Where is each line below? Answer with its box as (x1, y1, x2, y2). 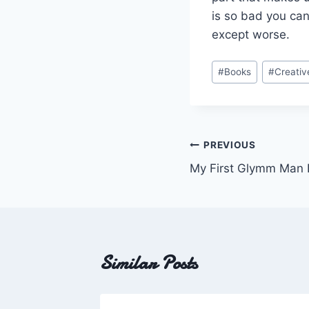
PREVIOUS (203, 139, 256, 150)
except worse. (212, 27, 290, 41)
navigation (189, 164, 268, 191)
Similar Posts (100, 250, 197, 277)
